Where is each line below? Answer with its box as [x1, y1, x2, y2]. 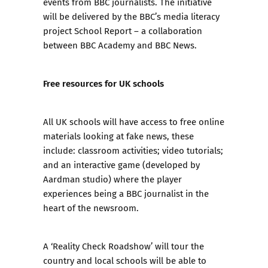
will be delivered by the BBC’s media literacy [43, 10, 220, 23]
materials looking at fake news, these [43, 129, 194, 143]
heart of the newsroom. [43, 201, 139, 215]
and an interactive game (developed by [43, 158, 200, 172]
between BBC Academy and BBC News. [43, 38, 197, 52]
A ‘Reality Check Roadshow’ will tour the [43, 239, 204, 253]
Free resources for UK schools [43, 76, 164, 90]
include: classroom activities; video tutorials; [43, 144, 223, 157]
